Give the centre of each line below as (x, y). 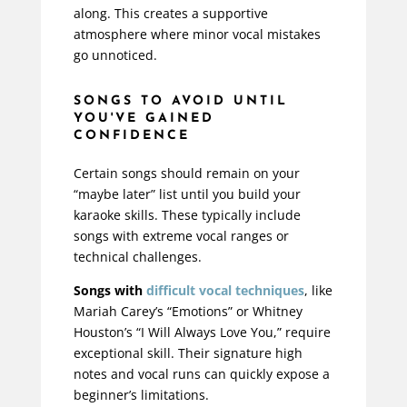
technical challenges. (137, 257)
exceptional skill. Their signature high (188, 353)
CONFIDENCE (131, 136)
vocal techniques (249, 291)
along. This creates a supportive (170, 14)
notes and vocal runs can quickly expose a (201, 374)
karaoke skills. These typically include (187, 215)
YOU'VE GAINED (144, 119)
